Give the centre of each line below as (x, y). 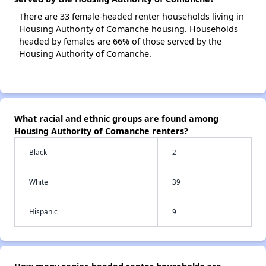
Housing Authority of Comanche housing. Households (129, 29)
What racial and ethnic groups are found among (116, 118)
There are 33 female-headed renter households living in (132, 16)
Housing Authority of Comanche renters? (101, 131)
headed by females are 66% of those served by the (120, 41)
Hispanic (43, 211)
